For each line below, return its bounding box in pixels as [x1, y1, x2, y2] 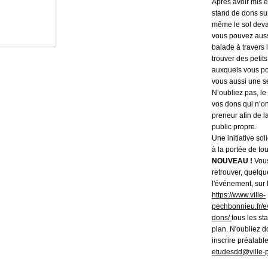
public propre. [212, 123, 257, 131]
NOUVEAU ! [212, 157, 252, 165]
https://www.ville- [212, 191, 266, 199]
